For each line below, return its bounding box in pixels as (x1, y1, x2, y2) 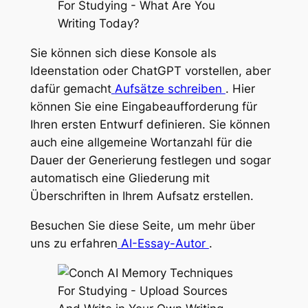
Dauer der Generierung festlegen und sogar (30, 153, 271, 168)
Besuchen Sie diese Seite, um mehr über (30, 218, 255, 232)
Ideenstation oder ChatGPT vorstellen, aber (30, 64, 271, 78)
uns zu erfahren (30, 236, 118, 250)
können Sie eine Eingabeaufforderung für (30, 100, 257, 114)
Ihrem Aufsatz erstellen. (122, 189, 254, 203)
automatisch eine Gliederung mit (30, 171, 210, 186)
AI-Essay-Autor (117, 236, 209, 250)
